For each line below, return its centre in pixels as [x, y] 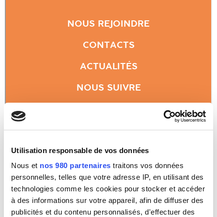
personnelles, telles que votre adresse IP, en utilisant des [108, 177]
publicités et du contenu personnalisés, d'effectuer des [103, 212]
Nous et [25, 165]
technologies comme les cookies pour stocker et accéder [108, 189]
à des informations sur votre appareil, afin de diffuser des [108, 200]
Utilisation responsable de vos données [80, 150]
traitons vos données [147, 165]
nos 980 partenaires [75, 165]
